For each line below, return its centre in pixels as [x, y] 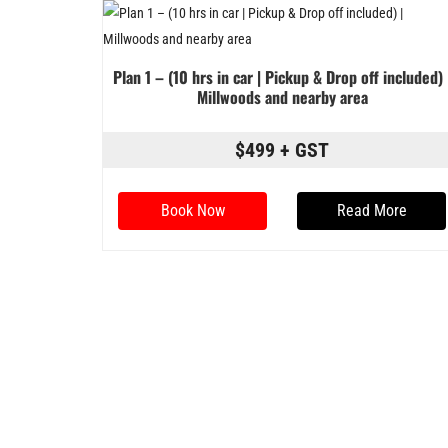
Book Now [192, 210]
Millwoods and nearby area [282, 96]
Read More [371, 210]
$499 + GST [282, 149]
